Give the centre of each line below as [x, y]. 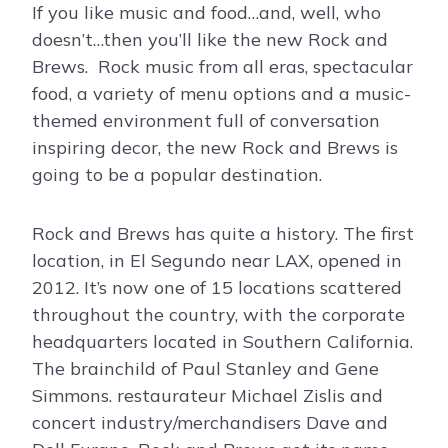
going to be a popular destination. [177, 175]
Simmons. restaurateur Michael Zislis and [207, 396]
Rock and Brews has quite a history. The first [223, 234]
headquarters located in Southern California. [222, 342]
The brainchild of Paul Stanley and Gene [205, 369]
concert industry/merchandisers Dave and [210, 423]
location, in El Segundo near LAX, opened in [217, 261]
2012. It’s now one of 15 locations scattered [217, 288]
